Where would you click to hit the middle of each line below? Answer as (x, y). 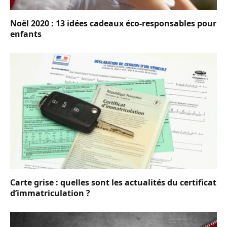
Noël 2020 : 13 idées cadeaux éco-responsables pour (113, 24)
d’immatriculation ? (50, 193)
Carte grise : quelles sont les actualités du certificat (113, 182)
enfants (26, 34)
